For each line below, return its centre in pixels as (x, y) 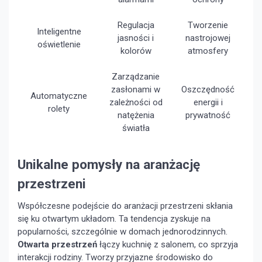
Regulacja (136, 25)
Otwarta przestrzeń (57, 244)
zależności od (136, 103)
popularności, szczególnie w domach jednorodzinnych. (123, 231)
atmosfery (208, 51)
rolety (59, 109)
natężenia (136, 116)
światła (136, 128)
